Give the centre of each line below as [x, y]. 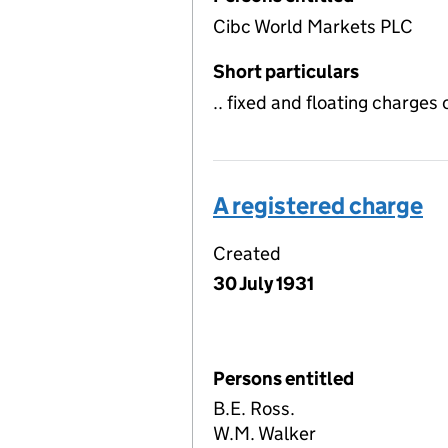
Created [247, 253]
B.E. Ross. [254, 409]
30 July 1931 [263, 283]
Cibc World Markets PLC [313, 26]
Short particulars [286, 71]
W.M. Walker [264, 434]
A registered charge [318, 205]
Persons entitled [283, 378]
